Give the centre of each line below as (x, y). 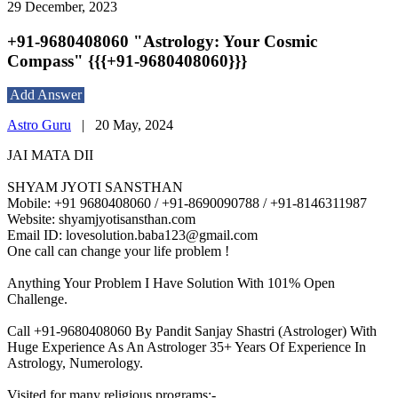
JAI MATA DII (52, 155)
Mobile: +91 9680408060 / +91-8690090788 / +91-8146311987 (189, 203)
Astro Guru (39, 125)
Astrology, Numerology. (75, 363)
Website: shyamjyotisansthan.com (101, 219)
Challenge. (37, 299)
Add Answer (46, 95)
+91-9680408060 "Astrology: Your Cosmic (162, 41)
